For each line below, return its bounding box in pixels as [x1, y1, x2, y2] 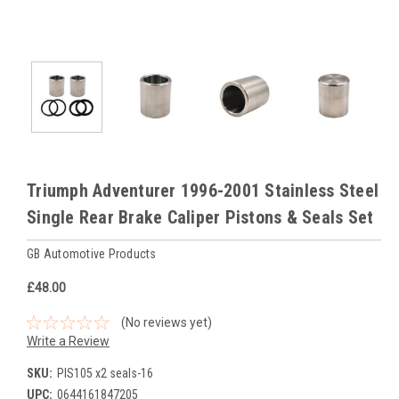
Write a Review [27, 333, 110, 348]
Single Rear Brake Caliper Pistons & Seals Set [27, 207, 374, 228]
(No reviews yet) [120, 314, 212, 330]
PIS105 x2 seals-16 [56, 365, 153, 380]
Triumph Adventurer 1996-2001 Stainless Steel [27, 180, 379, 201]
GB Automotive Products [27, 246, 157, 261]
